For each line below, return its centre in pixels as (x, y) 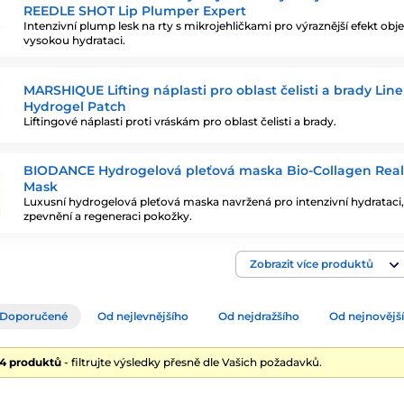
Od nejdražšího (259, 316)
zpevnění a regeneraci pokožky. (108, 216)
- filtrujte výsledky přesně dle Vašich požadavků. (192, 362)
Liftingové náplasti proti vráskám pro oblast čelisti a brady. (180, 121)
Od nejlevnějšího (143, 316)
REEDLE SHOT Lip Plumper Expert (135, 11)
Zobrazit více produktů (311, 264)
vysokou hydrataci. (74, 40)
